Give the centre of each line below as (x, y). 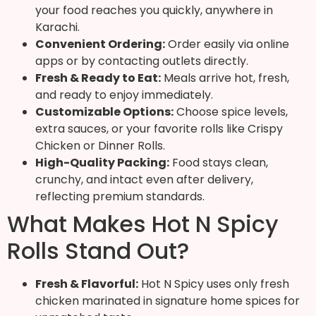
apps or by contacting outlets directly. (142, 61)
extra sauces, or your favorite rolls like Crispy (159, 128)
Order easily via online (227, 44)
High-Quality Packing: (102, 162)
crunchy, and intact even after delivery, (144, 179)
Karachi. (57, 27)
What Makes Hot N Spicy (143, 224)
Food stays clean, (219, 162)
